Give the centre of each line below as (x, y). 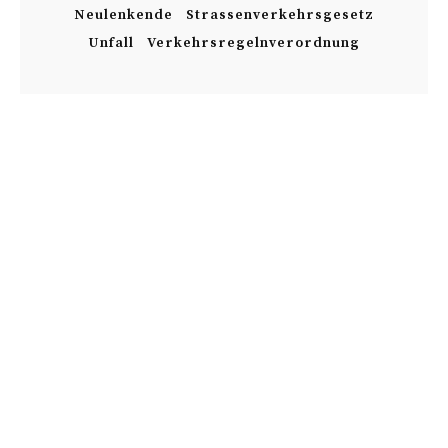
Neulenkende (123, 15)
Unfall (110, 43)
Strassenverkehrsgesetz (279, 15)
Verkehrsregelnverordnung (253, 43)
